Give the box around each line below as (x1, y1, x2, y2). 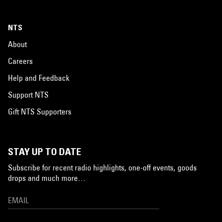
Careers (8, 55, 33, 66)
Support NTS (8, 89, 49, 100)
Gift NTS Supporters (8, 106, 71, 116)
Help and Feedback (8, 72, 69, 83)
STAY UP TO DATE (8, 145, 81, 158)
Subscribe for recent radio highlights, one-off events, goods (8, 162, 197, 172)
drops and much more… (8, 172, 86, 183)
